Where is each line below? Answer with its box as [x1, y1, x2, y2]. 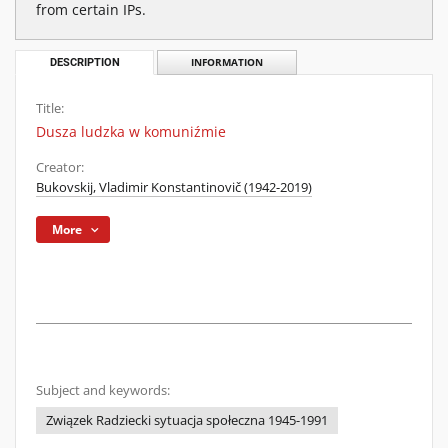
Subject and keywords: [36, 382, 170, 399]
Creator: [36, 159, 84, 176]
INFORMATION [190, 56, 263, 69]
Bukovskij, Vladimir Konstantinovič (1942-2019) [36, 179, 312, 196]
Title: [36, 100, 64, 117]
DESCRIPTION [49, 56, 120, 69]
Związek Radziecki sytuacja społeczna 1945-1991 [46, 412, 328, 429]
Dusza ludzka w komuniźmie [36, 122, 226, 141]
